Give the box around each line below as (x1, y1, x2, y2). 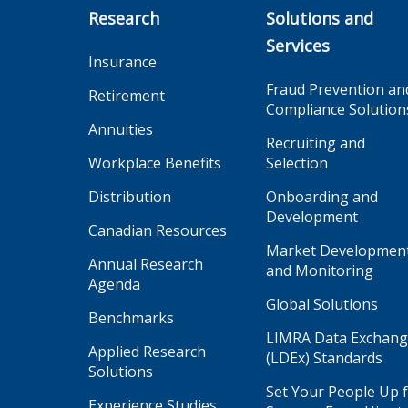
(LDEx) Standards (266, 348, 382, 368)
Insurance (88, 52, 157, 72)
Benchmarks (88, 308, 174, 328)
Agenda (88, 274, 140, 294)
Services (266, 35, 330, 56)
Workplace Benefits (88, 153, 221, 173)
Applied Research (88, 342, 206, 362)
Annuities (88, 119, 153, 139)
